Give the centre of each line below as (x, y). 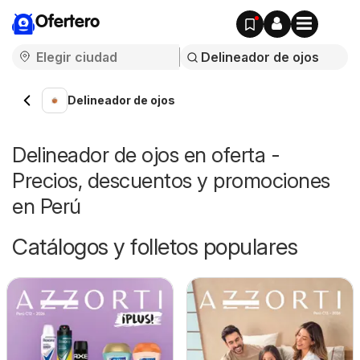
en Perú (47, 206)
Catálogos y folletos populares (155, 247)
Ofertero (67, 22)
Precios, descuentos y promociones (171, 180)
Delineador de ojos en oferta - (146, 155)
